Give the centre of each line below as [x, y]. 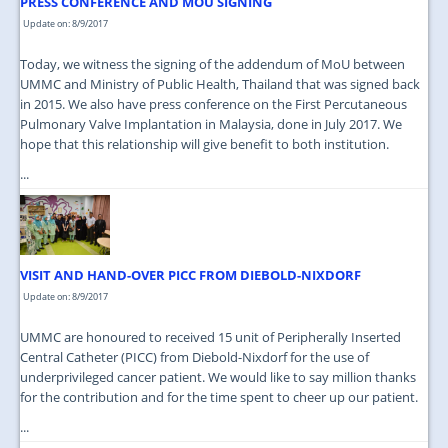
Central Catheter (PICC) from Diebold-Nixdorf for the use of [194, 357]
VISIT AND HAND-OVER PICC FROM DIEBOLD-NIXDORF [190, 275]
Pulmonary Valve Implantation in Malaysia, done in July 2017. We [211, 124]
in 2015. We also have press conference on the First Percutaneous [213, 104]
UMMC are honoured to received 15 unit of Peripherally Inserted [210, 337]
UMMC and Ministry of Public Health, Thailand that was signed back [220, 84]
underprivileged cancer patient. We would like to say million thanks [218, 377]
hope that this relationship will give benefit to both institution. [204, 144]
